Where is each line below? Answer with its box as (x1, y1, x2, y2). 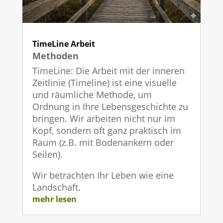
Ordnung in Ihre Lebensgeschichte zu (32, 101, 188, 113)
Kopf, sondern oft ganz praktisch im (32, 124, 181, 137)
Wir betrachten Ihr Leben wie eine (32, 169, 174, 182)
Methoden (32, 50, 79, 62)
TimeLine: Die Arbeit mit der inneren (32, 65, 185, 77)
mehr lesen (32, 194, 77, 205)
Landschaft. (32, 181, 81, 194)
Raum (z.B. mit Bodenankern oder (32, 136, 174, 149)
